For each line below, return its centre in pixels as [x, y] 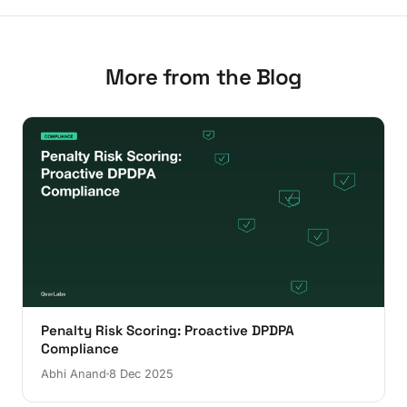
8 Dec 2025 [141, 373]
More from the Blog [203, 77]
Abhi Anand [74, 373]
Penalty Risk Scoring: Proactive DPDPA [168, 330]
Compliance [80, 348]
